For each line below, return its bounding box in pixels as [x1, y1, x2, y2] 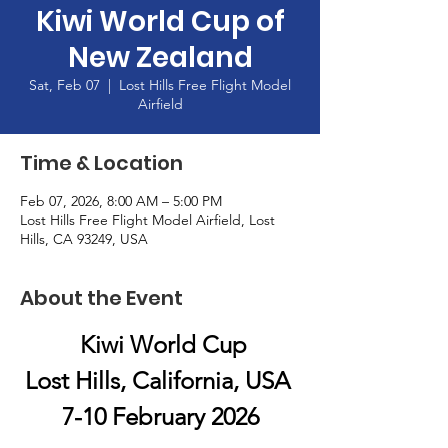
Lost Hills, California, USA [24, 366, 296, 395]
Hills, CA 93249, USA [20, 230, 148, 248]
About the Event [20, 284, 183, 312]
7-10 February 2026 [61, 402, 259, 431]
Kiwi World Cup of [35, 2, 285, 41]
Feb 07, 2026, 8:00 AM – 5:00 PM [20, 192, 222, 210]
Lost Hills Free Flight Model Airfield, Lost [20, 211, 275, 229]
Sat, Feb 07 [29, 76, 100, 94]
